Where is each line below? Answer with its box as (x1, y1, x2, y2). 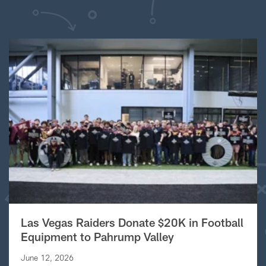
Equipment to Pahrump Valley (20, 230, 174, 243)
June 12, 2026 (20, 253, 74, 262)
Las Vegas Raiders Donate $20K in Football (20, 216, 243, 229)
